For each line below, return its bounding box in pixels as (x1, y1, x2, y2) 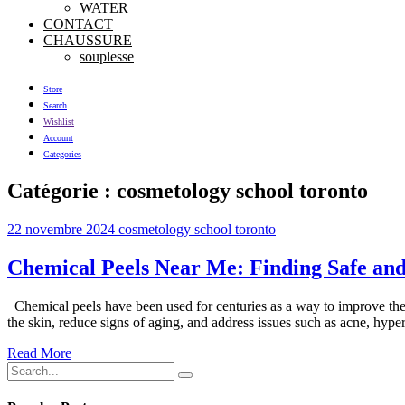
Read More (7, 344, 71, 361)
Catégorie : (7, 178, 117, 202)
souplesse (80, 48, 134, 64)
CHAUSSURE (43, 32, 132, 48)
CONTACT (43, 15, 113, 32)
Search (43, 99, 67, 110)
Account (43, 132, 73, 143)
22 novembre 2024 (7, 221, 118, 237)
